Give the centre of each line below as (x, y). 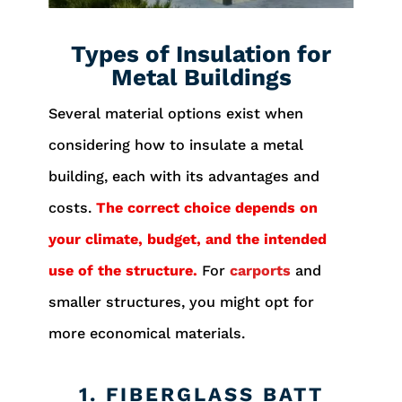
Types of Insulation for (201, 54)
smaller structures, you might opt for (181, 302)
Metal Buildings (201, 78)
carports (260, 271)
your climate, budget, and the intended (187, 240)
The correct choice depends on (206, 208)
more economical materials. (146, 334)
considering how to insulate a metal (175, 145)
